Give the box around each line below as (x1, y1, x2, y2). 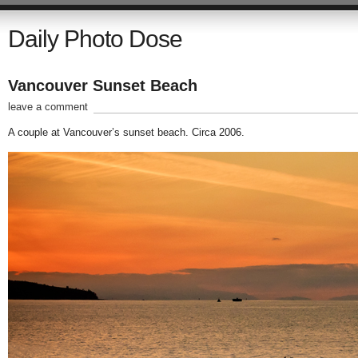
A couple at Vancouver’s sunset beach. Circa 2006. (7, 126, 245, 138)
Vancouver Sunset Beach (7, 77, 197, 94)
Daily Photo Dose (7, 26, 182, 52)
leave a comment (7, 101, 88, 113)
